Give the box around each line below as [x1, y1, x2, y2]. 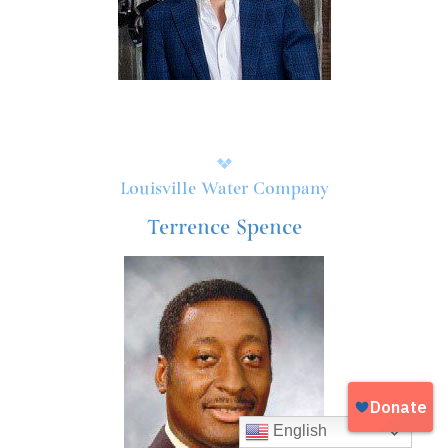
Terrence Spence [146, 215, 302, 242]
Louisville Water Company [119, 178, 329, 201]
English [269, 422, 328, 440]
